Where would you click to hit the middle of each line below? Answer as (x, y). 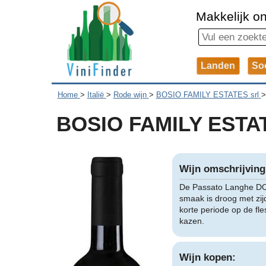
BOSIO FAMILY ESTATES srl (207, 95)
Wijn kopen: (207, 257)
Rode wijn (130, 95)
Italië (95, 95)
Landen (218, 65)
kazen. (191, 221)
